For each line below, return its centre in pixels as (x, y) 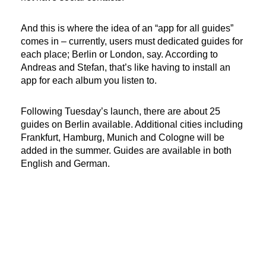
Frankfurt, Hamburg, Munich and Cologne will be (123, 137)
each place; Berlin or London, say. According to (119, 54)
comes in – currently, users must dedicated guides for (132, 41)
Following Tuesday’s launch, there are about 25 (121, 111)
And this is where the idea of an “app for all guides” (127, 28)
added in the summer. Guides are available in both (126, 150)
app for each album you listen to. (89, 80)
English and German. (65, 163)
